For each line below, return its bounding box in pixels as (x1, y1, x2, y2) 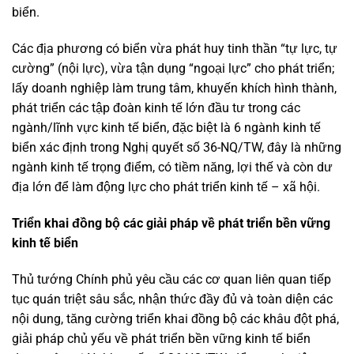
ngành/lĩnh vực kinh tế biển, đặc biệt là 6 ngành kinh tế (12, 120, 321, 136)
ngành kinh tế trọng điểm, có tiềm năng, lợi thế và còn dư (12, 160, 333, 175)
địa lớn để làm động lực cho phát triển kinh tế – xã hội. (12, 179, 320, 195)
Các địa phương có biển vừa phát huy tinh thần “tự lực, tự (12, 41, 337, 57)
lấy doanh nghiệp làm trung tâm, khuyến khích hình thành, (12, 81, 337, 96)
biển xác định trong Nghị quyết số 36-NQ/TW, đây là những (12, 140, 341, 156)
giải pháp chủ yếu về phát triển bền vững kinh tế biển (12, 330, 311, 346)
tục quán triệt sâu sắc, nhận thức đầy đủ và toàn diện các (12, 291, 333, 307)
